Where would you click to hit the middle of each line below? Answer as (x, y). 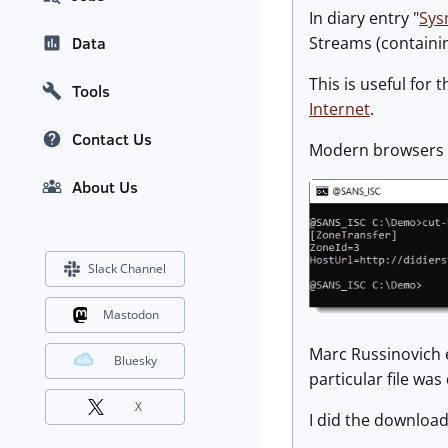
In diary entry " (364, 18)
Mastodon (130, 315)
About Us (105, 187)
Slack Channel (127, 269)
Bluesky (135, 361)
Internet (339, 109)
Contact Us (112, 139)
